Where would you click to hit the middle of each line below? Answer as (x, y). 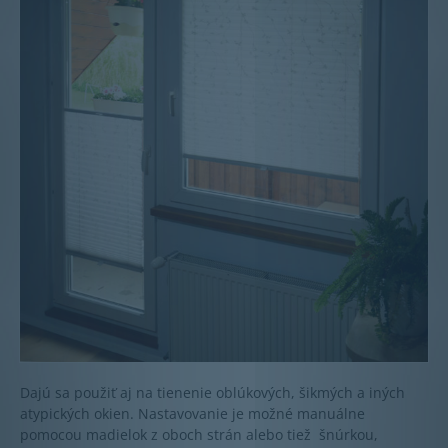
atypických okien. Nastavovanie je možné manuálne (192, 414)
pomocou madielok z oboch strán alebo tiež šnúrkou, (199, 435)
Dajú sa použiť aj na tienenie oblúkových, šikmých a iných (212, 393)
